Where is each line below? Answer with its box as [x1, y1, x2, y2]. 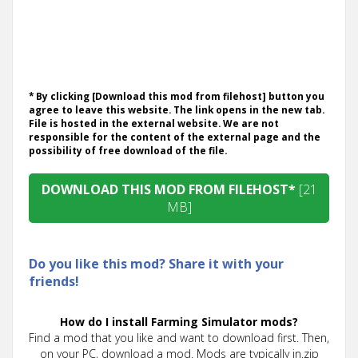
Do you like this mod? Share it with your [29, 254, 284, 272]
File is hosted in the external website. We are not [29, 116, 279, 129]
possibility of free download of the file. [29, 143, 227, 157]
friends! [29, 272, 79, 290]
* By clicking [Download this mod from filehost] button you [29, 89, 324, 102]
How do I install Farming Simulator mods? [60, 313, 298, 329]
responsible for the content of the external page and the [29, 129, 320, 143]
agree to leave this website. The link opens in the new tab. [29, 102, 324, 116]
